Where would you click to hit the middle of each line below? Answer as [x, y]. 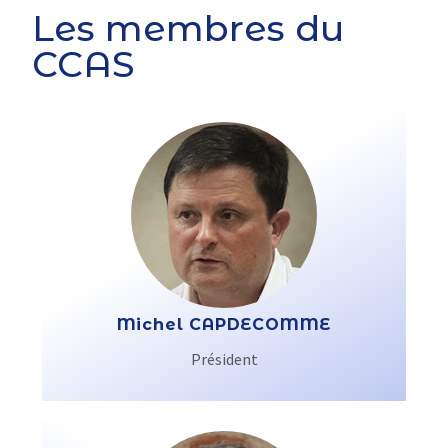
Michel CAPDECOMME [224, 324]
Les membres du [188, 28]
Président [224, 359]
